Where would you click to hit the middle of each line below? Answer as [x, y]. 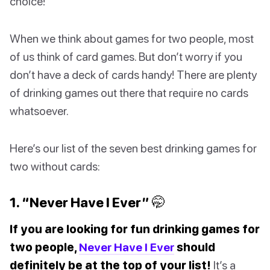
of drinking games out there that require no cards [129, 93]
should [195, 247]
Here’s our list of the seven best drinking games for [133, 148]
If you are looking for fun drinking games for [135, 229]
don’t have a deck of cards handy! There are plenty [133, 75]
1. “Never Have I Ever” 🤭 [87, 202]
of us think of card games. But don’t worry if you [126, 57]
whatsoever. [39, 111]
